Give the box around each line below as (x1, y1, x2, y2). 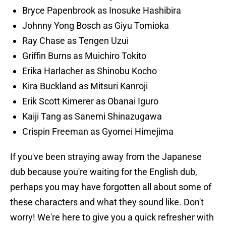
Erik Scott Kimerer (22, 96, 94, 107)
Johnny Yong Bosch (22, 20, 101, 31)
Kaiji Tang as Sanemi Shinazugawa (22, 111, 162, 122)
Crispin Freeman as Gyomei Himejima (22, 126, 174, 137)
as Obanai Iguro (96, 96, 158, 107)
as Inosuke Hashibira (97, 5, 181, 16)
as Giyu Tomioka (103, 20, 169, 31)
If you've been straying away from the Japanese (10, 151, 202, 162)
